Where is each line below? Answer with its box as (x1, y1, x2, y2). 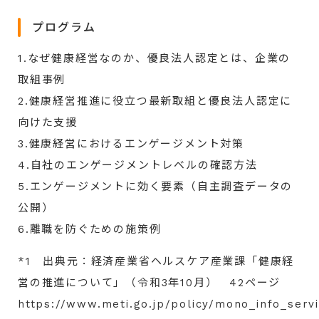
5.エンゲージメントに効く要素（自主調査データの (18, 179, 293, 193)
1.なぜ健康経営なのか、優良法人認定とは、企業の (18, 51, 291, 65)
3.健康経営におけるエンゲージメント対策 (18, 137, 244, 150)
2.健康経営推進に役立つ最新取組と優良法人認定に (18, 94, 293, 108)
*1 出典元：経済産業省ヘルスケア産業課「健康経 (18, 254, 295, 268)
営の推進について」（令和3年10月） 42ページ (18, 276, 281, 289)
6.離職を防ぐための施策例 (18, 222, 162, 236)
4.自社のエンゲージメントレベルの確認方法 (18, 158, 258, 172)
